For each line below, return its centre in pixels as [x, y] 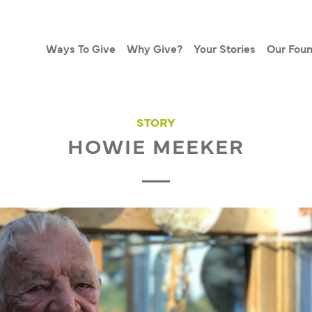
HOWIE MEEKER [156, 149]
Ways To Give [80, 50]
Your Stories [224, 50]
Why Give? [154, 50]
